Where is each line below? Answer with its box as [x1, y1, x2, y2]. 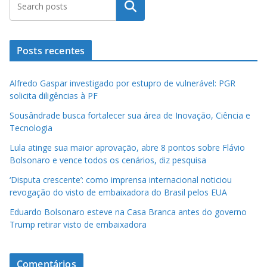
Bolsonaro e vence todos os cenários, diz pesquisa [10, 154, 206, 166]
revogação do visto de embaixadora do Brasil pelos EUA [10, 187, 227, 198]
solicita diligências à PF [10, 90, 98, 102]
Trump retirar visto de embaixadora [10, 219, 147, 231]
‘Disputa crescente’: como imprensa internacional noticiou [10, 174, 232, 186]
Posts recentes [17, 44, 85, 58]
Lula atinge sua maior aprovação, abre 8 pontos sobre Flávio [10, 142, 245, 154]
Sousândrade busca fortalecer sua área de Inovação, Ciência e [10, 110, 250, 122]
